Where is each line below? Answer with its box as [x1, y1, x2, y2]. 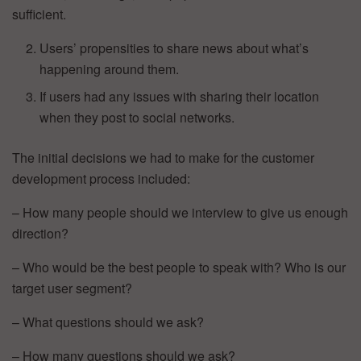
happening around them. [39, 59, 180, 78]
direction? [12, 223, 68, 243]
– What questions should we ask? [12, 312, 204, 331]
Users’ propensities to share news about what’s [39, 38, 309, 57]
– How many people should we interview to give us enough [12, 202, 348, 222]
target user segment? [12, 278, 132, 297]
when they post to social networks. [39, 107, 235, 127]
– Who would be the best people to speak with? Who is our [12, 257, 346, 276]
